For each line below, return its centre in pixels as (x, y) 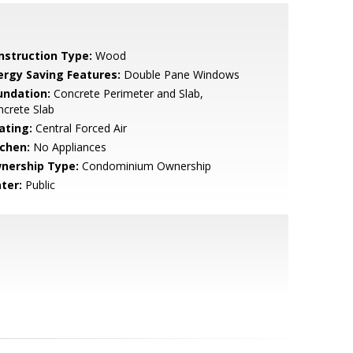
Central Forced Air (79, 128)
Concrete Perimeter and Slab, (126, 93)
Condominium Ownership (145, 166)
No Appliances (68, 147)
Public (38, 185)
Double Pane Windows (180, 74)
